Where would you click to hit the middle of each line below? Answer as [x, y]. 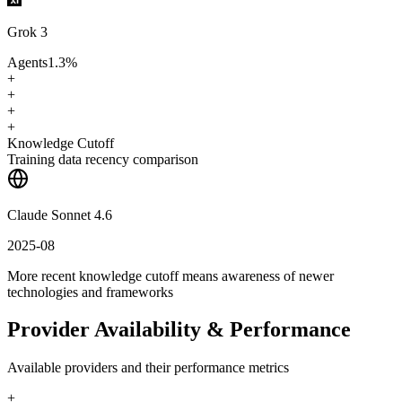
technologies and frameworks [90, 292]
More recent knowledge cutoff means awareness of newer [170, 275]
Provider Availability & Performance [179, 330]
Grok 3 [27, 31]
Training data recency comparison [103, 159]
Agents [27, 62]
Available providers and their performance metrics [148, 368]
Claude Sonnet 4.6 [60, 214]
